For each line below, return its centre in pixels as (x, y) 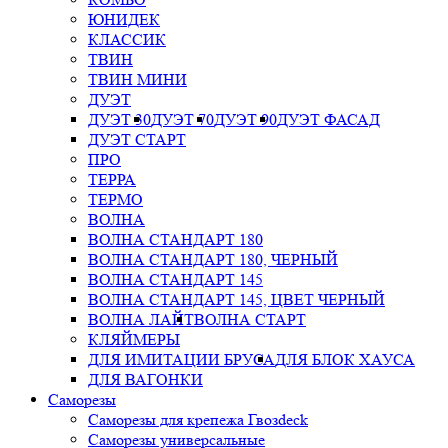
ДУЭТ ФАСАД (328, 119)
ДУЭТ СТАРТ (137, 139)
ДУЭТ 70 (182, 119)
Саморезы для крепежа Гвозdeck (198, 419)
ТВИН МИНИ (137, 79)
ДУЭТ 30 (119, 119)
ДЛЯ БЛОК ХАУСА (345, 359)
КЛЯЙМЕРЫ (134, 339)
